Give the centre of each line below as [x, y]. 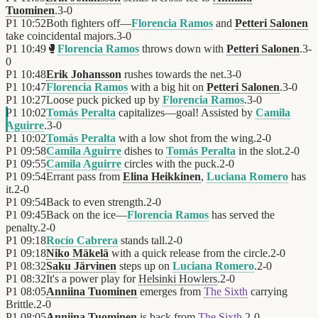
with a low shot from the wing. [186, 138]
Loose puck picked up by [104, 100]
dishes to [144, 151]
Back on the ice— [87, 215]
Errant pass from [84, 177]
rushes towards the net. [174, 75]
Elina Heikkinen [162, 177]
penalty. [23, 228]
